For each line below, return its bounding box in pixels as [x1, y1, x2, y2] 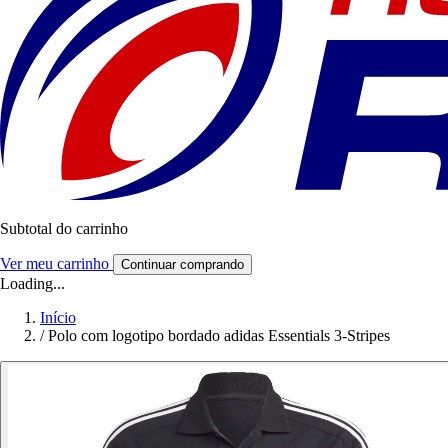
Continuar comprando [121, 257, 244, 273]
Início [40, 309, 76, 327]
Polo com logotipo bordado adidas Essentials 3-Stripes [48, 327, 390, 345]
